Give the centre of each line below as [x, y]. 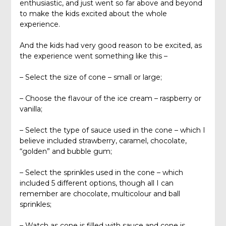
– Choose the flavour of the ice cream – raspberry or [110, 99]
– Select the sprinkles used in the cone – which [101, 173]
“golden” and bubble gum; [66, 152]
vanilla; [31, 109]
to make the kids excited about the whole [93, 14]
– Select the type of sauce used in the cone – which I [112, 130]
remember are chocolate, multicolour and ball [100, 194]
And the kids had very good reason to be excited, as [110, 46]
